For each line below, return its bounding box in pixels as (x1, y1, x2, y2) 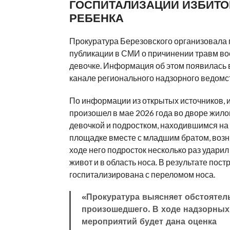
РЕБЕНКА (69, 11, 124, 25)
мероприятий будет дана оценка (82, 217, 217, 226)
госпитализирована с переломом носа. (69, 169, 215, 179)
